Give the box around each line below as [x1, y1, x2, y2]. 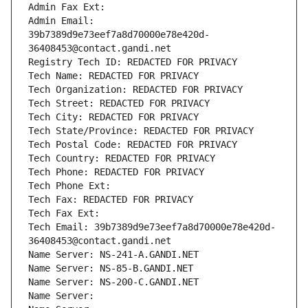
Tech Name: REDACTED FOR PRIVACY [28, 70, 199, 82]
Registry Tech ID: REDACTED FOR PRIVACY [28, 56, 237, 68]
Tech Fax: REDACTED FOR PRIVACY [28, 194, 193, 206]
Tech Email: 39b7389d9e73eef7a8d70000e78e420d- [28, 221, 276, 233]
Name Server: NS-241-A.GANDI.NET [28, 249, 199, 261]
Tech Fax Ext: [28, 208, 100, 219]
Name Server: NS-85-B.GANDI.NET [28, 263, 193, 274]
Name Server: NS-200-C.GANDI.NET [28, 276, 199, 288]
